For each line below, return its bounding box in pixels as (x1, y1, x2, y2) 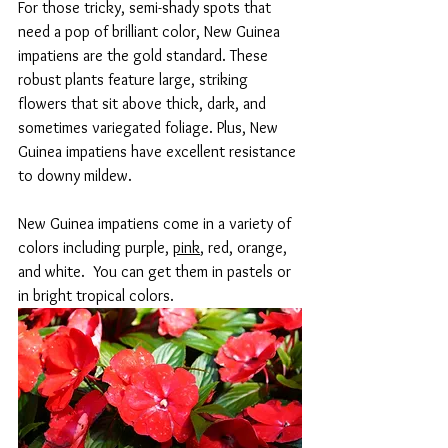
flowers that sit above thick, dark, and (18, 93, 270, 113)
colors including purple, (18, 237, 173, 257)
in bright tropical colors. (18, 285, 174, 305)
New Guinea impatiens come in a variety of (18, 213, 295, 233)
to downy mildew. (18, 165, 132, 185)
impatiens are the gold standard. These (18, 45, 272, 65)
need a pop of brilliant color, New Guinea (18, 21, 284, 41)
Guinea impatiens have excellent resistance (18, 141, 300, 161)
